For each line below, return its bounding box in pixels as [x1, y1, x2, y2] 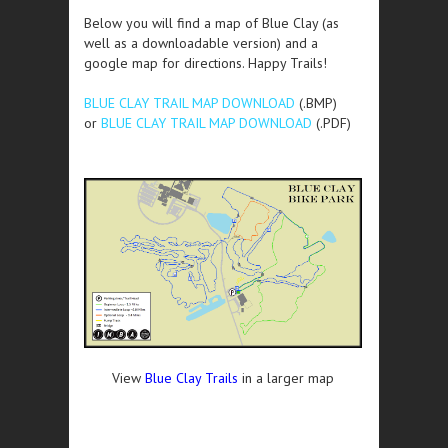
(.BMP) [299, 93, 337, 112]
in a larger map [238, 369, 334, 388]
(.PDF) [312, 113, 351, 132]
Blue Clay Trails [145, 369, 238, 388]
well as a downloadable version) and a [84, 33, 318, 52]
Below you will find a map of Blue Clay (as [84, 13, 339, 32]
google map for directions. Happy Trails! [84, 53, 327, 72]
